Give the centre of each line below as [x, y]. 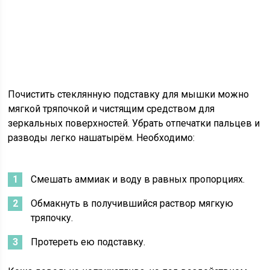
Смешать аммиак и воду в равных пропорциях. [138, 180]
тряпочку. [52, 218]
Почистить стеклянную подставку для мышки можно [129, 95]
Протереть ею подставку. [88, 242]
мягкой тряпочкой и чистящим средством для [111, 109]
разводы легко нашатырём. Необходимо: [102, 138]
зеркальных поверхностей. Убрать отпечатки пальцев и [134, 124]
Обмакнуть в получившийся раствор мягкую [132, 204]
